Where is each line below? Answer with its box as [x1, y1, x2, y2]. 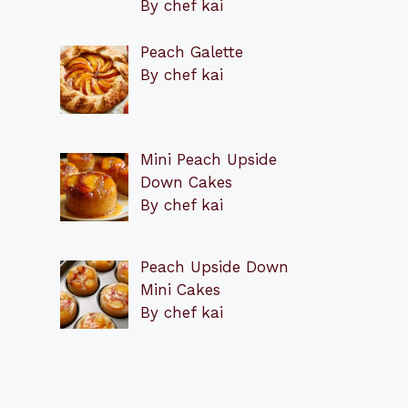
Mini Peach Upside [139, 149, 277, 168]
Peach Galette [139, 42, 243, 61]
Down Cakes [139, 172, 232, 191]
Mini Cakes [139, 280, 220, 300]
